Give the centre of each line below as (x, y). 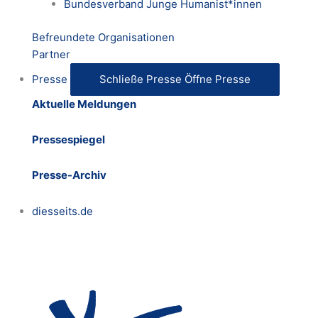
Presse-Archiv (69, 175)
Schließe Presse (141, 79)
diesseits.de (62, 211)
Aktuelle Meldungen (84, 104)
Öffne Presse (218, 79)
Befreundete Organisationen (103, 37)
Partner (51, 54)
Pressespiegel (68, 140)
